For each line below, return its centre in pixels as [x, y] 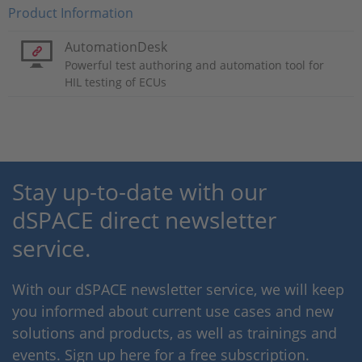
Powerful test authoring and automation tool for [194, 65]
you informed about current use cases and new [173, 311]
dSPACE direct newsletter [144, 219]
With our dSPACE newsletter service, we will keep [178, 289]
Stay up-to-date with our [139, 191]
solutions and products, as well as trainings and [175, 333]
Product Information [71, 13]
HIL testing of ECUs [116, 82]
